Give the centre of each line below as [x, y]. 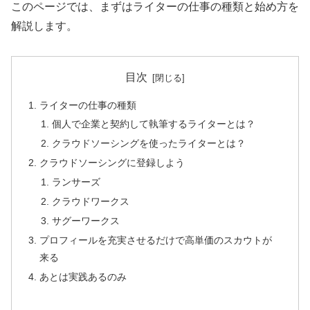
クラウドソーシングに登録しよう [112, 163]
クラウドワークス [90, 201]
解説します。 [44, 26]
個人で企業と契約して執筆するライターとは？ [153, 124]
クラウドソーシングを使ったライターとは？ [148, 144]
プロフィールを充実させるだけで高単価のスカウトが [156, 240]
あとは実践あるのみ [83, 276]
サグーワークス [85, 220]
